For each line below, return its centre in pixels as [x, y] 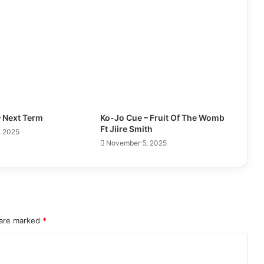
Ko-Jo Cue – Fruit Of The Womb [162, 117]
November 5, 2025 [136, 143]
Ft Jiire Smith [126, 128]
